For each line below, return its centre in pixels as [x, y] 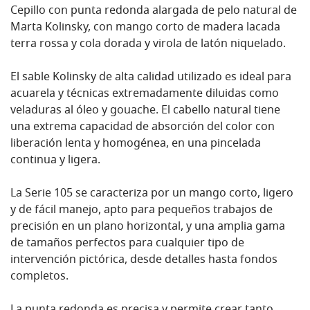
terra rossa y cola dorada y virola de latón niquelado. [148, 45]
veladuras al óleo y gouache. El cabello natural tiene [145, 111]
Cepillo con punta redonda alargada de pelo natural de [154, 11]
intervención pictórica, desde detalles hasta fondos [144, 261]
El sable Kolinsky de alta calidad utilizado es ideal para [151, 78]
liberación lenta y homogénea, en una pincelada [136, 144]
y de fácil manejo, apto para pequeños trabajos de [142, 211]
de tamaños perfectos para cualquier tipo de [127, 244]
